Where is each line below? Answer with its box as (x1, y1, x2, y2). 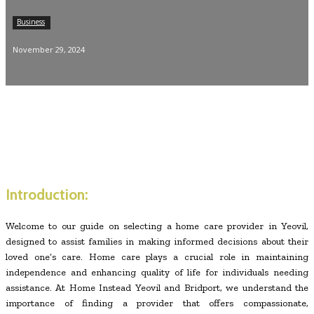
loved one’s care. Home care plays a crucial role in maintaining (6, 250, 308, 263)
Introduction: (6, 186, 88, 204)
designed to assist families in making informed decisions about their (6, 235, 308, 247)
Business (17, 17, 45, 27)
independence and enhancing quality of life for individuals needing (6, 266, 308, 278)
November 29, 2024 (13, 44, 85, 55)
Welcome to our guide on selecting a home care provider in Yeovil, (6, 219, 308, 232)
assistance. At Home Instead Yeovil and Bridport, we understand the (6, 281, 308, 294)
